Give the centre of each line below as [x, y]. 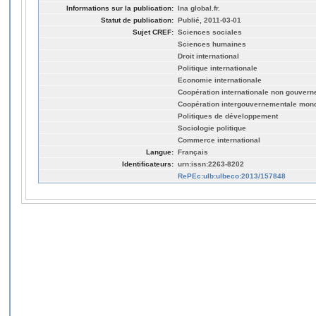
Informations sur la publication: [120, 8]
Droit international [208, 56]
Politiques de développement [228, 116]
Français [193, 152]
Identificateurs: [148, 164]
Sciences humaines [212, 44]
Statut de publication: [137, 20]
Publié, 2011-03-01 [209, 20]
